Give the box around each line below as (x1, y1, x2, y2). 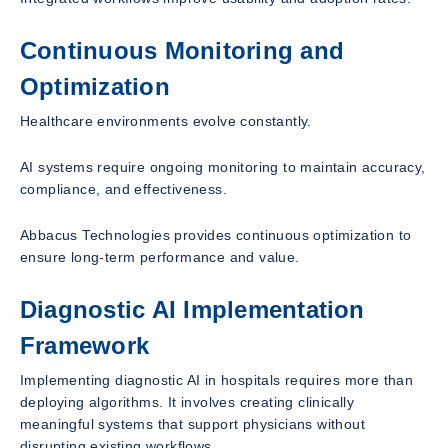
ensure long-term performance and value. (20, 248, 300, 265)
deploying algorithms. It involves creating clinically (20, 393, 355, 410)
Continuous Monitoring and (20, 37, 344, 65)
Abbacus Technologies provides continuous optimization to (20, 226, 412, 243)
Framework (20, 331, 150, 359)
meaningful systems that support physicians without (20, 415, 365, 432)
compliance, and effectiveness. (20, 180, 227, 197)
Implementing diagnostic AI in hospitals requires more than (20, 371, 414, 388)
